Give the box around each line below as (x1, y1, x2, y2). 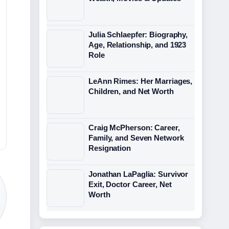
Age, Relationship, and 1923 (88, 40, 187, 49)
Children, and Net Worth (88, 87, 174, 96)
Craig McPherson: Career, (88, 123, 180, 132)
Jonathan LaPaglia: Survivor (88, 170, 189, 178)
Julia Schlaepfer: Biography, (88, 30, 188, 39)
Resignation (88, 144, 131, 152)
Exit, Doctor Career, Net (88, 180, 172, 189)
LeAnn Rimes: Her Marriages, (88, 77, 193, 85)
